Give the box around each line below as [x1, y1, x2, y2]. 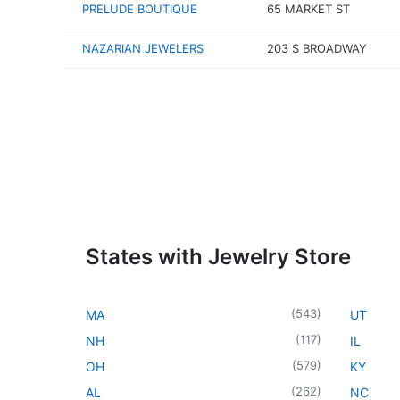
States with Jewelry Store [86, 243, 351, 270]
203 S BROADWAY [266, 41, 367, 55]
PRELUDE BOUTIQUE [82, 2, 197, 16]
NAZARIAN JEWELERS [82, 41, 204, 55]
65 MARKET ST [266, 2, 350, 16]
